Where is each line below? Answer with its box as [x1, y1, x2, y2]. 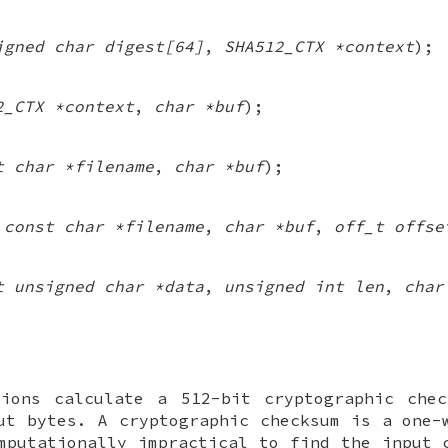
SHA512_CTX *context [224, 35, 414, 56]
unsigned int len [224, 275, 384, 296]
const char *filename [4, 215, 204, 236]
